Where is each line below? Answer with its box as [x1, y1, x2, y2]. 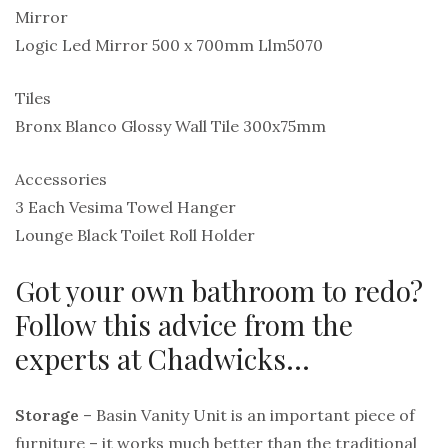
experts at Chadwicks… [15, 340, 310, 378]
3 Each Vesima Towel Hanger [15, 197, 236, 218]
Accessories [15, 169, 107, 190]
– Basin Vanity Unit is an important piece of [79, 405, 415, 426]
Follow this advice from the [15, 306, 353, 344]
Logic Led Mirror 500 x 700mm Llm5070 [15, 35, 323, 56]
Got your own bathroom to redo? [15, 272, 423, 310]
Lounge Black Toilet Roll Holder [15, 225, 255, 246]
